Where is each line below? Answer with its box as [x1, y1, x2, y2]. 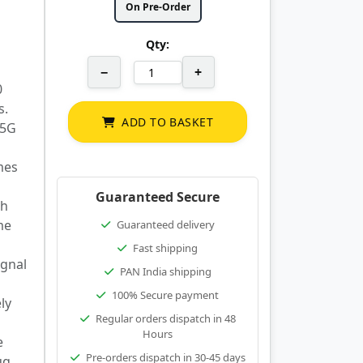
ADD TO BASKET [122, 114, 213, 130]
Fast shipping [133, 241, 198, 255]
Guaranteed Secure [96, 188, 220, 206]
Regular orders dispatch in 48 [95, 311, 236, 326]
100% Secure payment [112, 288, 219, 302]
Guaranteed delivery [116, 217, 215, 232]
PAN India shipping [119, 264, 211, 279]
